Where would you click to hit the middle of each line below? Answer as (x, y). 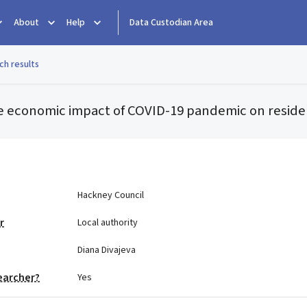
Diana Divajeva (106, 250)
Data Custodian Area (171, 23)
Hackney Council (110, 195)
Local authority (107, 222)
